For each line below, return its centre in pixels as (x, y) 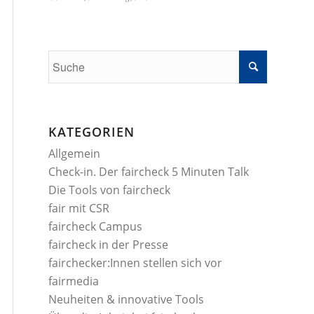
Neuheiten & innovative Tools (126, 299)
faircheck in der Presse (108, 245)
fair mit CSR (79, 208)
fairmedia (74, 281)
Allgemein (74, 153)
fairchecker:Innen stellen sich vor (135, 263)
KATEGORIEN (91, 132)
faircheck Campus (95, 226)
